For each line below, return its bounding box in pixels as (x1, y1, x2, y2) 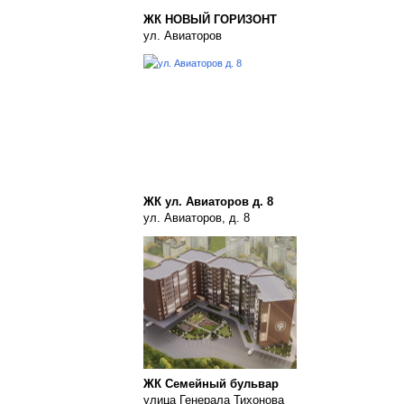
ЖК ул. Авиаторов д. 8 (143, 195, 273, 208)
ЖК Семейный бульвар (143, 377, 279, 390)
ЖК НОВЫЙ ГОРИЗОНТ (143, 13, 277, 26)
